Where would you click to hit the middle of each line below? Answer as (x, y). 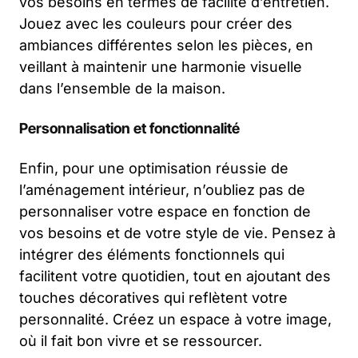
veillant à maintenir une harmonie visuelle (161, 67)
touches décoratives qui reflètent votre (153, 298)
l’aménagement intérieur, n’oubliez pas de (162, 190)
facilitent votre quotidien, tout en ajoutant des (175, 276)
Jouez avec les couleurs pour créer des (156, 24)
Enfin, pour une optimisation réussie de (154, 169)
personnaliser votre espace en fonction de (165, 212)
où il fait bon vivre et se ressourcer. (141, 341)
